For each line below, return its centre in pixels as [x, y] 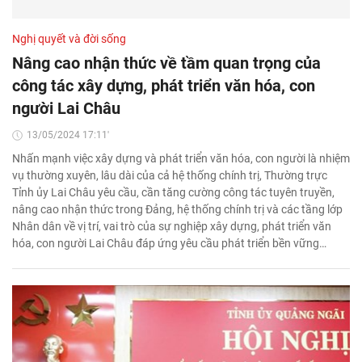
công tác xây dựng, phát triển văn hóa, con [164, 86]
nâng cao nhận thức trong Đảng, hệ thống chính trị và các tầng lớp [177, 210]
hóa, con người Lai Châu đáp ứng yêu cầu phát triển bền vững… [169, 244]
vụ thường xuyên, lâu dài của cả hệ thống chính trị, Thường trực [170, 176]
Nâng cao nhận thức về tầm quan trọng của [166, 63]
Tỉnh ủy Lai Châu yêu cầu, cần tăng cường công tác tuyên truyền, [173, 193]
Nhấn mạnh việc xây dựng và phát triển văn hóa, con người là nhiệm [181, 159]
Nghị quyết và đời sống [69, 39]
